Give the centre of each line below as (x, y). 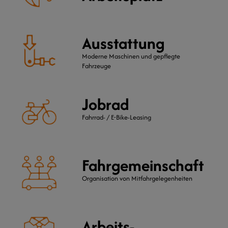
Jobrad (105, 104)
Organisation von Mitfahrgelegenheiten (137, 178)
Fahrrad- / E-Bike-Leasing (116, 117)
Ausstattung (123, 43)
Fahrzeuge (96, 66)
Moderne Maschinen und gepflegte (131, 56)
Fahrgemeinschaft (143, 165)
